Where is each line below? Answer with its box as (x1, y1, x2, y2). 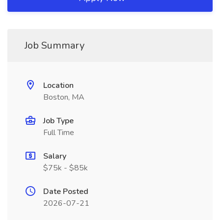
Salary (43, 151, 66, 162)
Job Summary (25, 39, 84, 52)
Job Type (43, 115, 74, 126)
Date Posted (43, 186, 88, 197)
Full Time (43, 127, 74, 138)
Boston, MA (43, 92, 84, 103)
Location (43, 80, 74, 91)
